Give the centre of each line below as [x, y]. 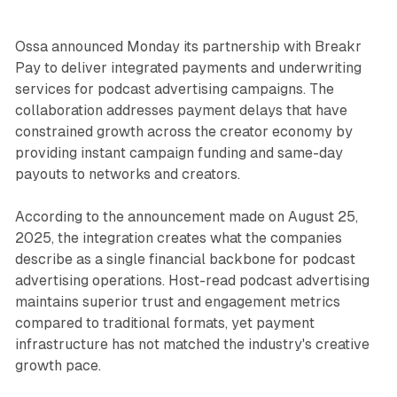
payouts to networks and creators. [127, 174]
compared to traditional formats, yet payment [164, 323]
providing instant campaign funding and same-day [179, 152]
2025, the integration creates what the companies [178, 237]
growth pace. [58, 365]
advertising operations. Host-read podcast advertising [192, 280]
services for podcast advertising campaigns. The [174, 89]
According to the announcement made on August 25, [186, 216]
